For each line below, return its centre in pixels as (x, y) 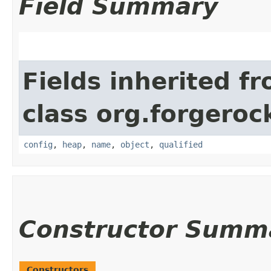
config (38, 144)
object (135, 144)
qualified (181, 144)
